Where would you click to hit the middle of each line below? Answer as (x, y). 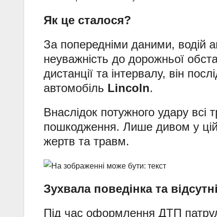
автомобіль (76, 88)
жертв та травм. (86, 141)
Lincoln (129, 88)
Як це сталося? (87, 20)
